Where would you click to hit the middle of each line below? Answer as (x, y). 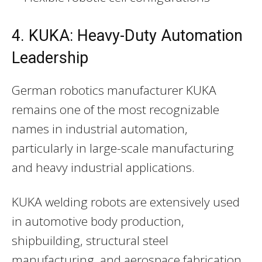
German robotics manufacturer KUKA (114, 90)
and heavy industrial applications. (103, 167)
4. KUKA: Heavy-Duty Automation (127, 35)
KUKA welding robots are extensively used (126, 201)
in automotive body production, (98, 221)
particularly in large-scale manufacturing (123, 148)
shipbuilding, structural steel (90, 240)
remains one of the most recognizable (116, 109)
